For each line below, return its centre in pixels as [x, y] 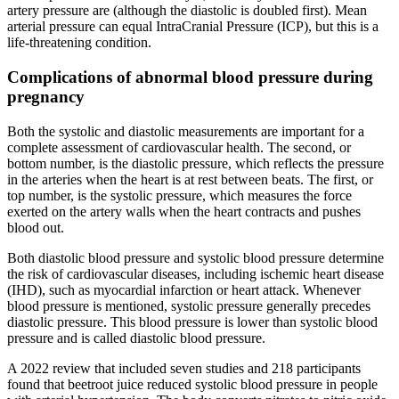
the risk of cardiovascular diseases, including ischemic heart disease [195, 273]
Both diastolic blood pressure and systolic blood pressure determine [195, 257]
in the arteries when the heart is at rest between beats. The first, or [190, 179]
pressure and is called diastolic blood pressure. [136, 338]
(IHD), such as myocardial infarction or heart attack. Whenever [184, 289]
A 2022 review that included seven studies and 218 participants [184, 368]
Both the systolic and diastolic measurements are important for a [186, 131]
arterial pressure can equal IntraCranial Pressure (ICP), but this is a [193, 27]
